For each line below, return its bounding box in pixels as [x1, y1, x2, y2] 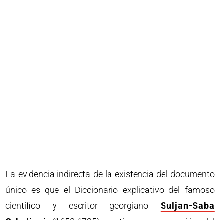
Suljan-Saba [160, 200, 215, 211]
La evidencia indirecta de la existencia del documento [5, 168, 215, 179]
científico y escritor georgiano [5, 200, 161, 211]
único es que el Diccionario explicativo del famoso [5, 184, 215, 195]
